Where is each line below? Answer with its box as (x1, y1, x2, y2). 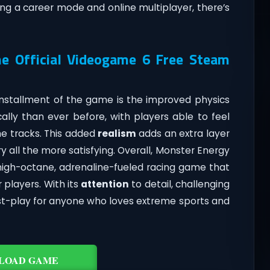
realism (98, 127, 136, 140)
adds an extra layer (136, 127, 230, 140)
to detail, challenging (129, 177, 230, 190)
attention (81, 177, 130, 190)
